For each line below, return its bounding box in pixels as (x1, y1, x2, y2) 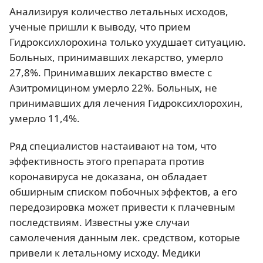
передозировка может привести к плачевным (9, 200, 235, 214)
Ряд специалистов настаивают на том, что (9, 139, 217, 153)
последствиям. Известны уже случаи (9, 215, 190, 229)
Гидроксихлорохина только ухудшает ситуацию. (9, 35, 246, 49)
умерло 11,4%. (9, 111, 80, 125)
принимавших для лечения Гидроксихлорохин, (9, 96, 243, 110)
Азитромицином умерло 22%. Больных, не (9, 80, 217, 95)
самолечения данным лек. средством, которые (9, 231, 240, 244)
